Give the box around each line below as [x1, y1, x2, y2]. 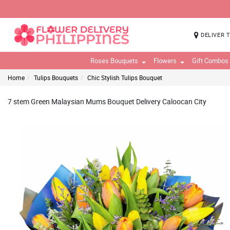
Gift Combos [191, 56, 228, 65]
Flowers [153, 56, 177, 65]
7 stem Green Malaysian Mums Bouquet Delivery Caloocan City [8, 97, 206, 106]
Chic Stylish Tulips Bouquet [87, 73, 162, 82]
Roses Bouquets [90, 56, 138, 65]
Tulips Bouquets [34, 73, 78, 82]
